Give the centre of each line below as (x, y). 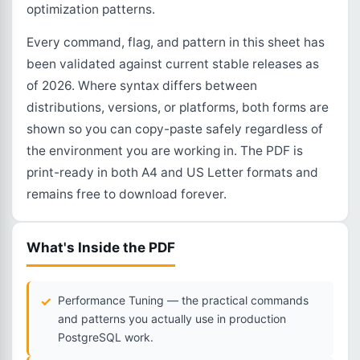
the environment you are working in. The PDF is (165, 151)
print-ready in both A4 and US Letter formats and (172, 172)
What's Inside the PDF (101, 247)
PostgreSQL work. (106, 337)
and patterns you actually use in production (172, 319)
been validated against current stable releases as (173, 64)
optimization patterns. (91, 9)
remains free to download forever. (127, 194)
